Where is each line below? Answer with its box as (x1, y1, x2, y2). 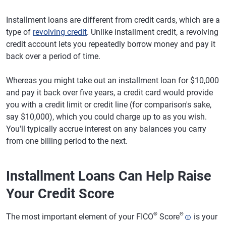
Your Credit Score (6, 186, 115, 202)
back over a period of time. (6, 51, 100, 61)
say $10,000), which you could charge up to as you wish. (6, 112, 207, 122)
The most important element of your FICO (6, 212, 153, 221)
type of (6, 27, 33, 37)
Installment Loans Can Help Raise (6, 168, 211, 184)
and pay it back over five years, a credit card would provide (6, 88, 213, 97)
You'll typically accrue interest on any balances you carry (6, 124, 206, 134)
